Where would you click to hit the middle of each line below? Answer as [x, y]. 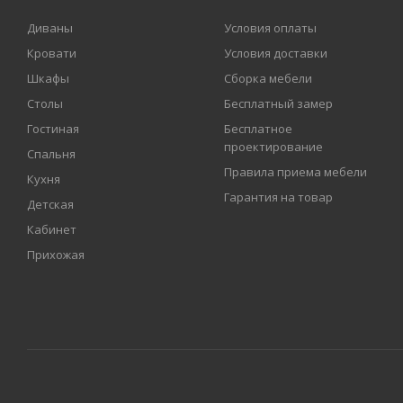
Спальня [51, 154]
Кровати [52, 53]
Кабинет [52, 229]
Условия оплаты [271, 28]
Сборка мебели [269, 78]
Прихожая [56, 255]
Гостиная [53, 129]
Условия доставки [276, 53]
